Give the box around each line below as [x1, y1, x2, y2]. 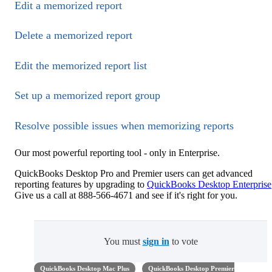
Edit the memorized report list [15, 59, 147, 72]
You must [103, 236, 143, 247]
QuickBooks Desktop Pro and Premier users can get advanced [15, 168, 253, 179]
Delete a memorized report [15, 29, 132, 42]
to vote [169, 236, 198, 247]
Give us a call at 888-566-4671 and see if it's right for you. [15, 190, 237, 201]
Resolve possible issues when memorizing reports [15, 119, 234, 132]
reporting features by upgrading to [15, 179, 147, 190]
